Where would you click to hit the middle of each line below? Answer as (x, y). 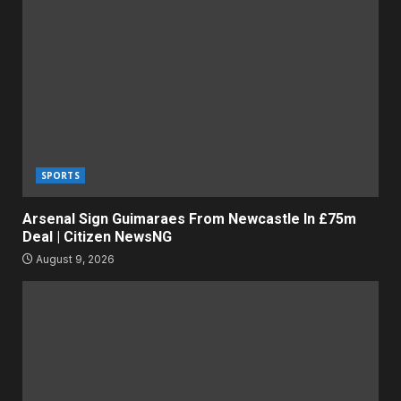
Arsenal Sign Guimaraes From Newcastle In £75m (189, 219)
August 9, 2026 (74, 260)
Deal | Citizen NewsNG (99, 237)
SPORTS (60, 176)
